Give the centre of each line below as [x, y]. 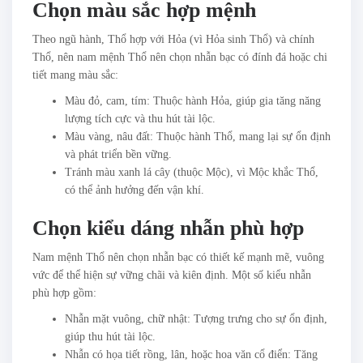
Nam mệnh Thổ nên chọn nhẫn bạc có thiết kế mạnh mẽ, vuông [178, 257]
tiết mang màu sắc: [75, 75]
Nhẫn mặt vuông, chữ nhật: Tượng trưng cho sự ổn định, [196, 319]
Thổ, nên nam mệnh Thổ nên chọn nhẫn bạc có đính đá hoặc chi [180, 57]
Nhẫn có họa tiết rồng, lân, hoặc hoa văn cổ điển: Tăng [191, 354]
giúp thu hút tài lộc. [110, 337]
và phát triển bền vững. [118, 154]
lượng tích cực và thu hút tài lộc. [140, 119]
